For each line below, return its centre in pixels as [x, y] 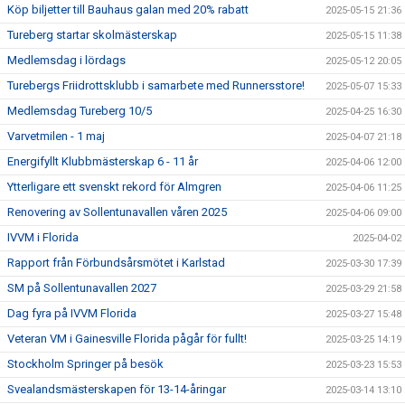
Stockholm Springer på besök [85, 364]
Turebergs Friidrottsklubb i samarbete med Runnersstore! [156, 85]
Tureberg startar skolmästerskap [92, 35]
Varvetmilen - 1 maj [56, 136]
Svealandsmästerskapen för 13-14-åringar [117, 389]
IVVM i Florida [43, 237]
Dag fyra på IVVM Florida [72, 313]
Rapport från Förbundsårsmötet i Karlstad [116, 263]
